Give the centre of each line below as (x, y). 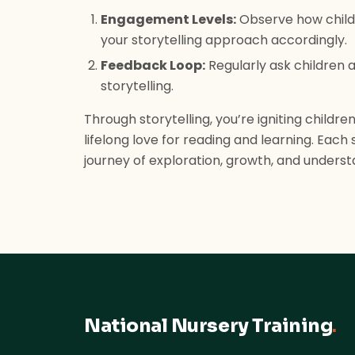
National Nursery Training (208, 326)
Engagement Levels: (168, 19)
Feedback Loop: (153, 66)
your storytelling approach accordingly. (223, 40)
